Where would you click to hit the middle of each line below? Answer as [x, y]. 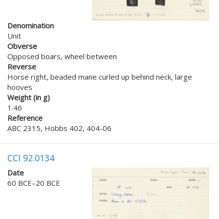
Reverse [22, 67]
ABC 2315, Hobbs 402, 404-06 [59, 128]
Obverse [22, 46]
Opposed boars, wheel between [62, 56]
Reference [25, 118]
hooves [20, 87]
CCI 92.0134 [31, 158]
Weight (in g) [29, 98]
